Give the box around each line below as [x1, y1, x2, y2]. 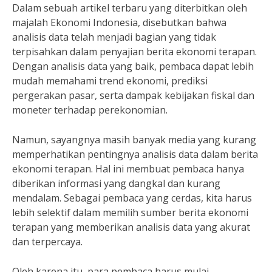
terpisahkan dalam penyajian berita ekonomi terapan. [12, 45, 257, 58]
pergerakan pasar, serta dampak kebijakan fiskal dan [12, 89, 254, 102]
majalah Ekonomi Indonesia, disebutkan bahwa [12, 16, 226, 29]
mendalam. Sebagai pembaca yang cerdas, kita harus [12, 191, 252, 205]
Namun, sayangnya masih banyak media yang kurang [12, 133, 256, 146]
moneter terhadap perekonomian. [12, 103, 168, 117]
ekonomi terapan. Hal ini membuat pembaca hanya [12, 162, 244, 175]
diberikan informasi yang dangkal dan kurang [12, 177, 220, 190]
